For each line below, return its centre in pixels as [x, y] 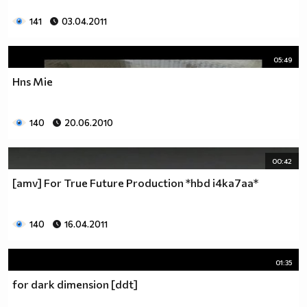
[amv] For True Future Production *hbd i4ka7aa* [135, 182]
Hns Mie [33, 81]
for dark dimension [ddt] [75, 284]
